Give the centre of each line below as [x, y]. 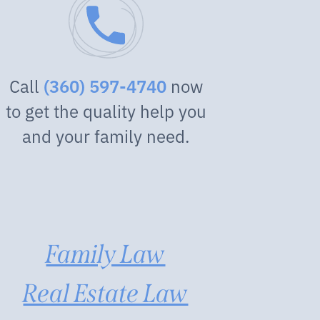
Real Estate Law [106, 294]
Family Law [106, 254]
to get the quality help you [106, 110]
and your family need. [106, 135]
